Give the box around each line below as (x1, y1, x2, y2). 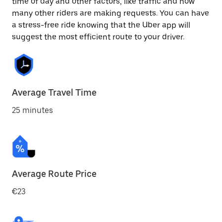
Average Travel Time (12, 87, 97, 98)
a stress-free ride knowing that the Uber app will (12, 20, 190, 30)
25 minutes (12, 106, 53, 115)
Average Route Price (12, 168, 97, 179)
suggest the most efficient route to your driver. (12, 32, 184, 42)
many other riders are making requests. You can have (12, 8, 209, 18)
